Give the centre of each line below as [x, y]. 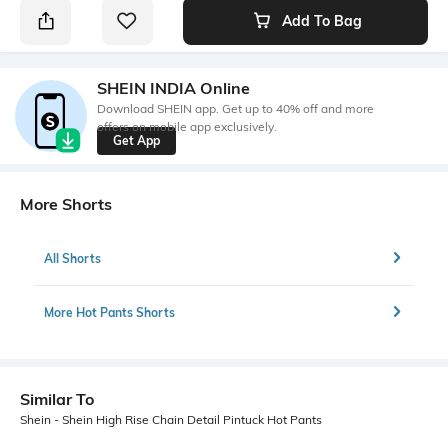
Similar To [57, 399]
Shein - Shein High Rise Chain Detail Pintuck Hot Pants [171, 420]
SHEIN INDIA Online [173, 87]
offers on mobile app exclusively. [187, 126]
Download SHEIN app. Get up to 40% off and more [235, 108]
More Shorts [66, 204]
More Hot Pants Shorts [109, 312]
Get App [136, 140]
